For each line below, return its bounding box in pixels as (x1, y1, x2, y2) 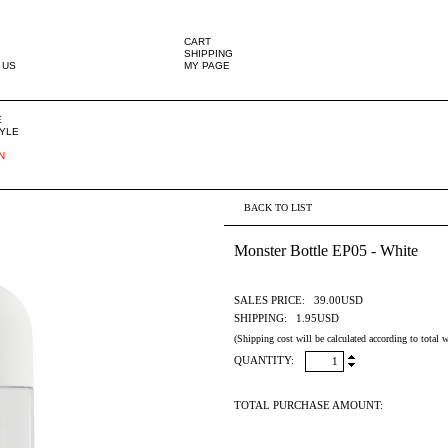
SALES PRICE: (234, 294, 305, 306)
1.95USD (296, 312, 339, 324)
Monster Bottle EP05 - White (234, 242, 418, 259)
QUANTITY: (234, 354, 294, 366)
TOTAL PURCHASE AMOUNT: (234, 399, 383, 411)
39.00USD (314, 294, 363, 306)
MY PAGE (184, 60, 230, 71)
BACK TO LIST (244, 202, 312, 213)
